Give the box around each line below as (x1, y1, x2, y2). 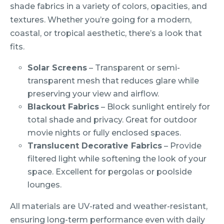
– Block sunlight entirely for (99, 102, 210, 112)
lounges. (27, 180, 62, 190)
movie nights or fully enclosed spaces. (27, 128, 181, 138)
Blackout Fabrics (27, 102, 99, 112)
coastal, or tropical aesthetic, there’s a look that (10, 28, 202, 38)
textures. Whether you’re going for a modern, (10, 15, 191, 25)
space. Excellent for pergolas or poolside (27, 167, 192, 177)
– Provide (162, 141, 202, 151)
